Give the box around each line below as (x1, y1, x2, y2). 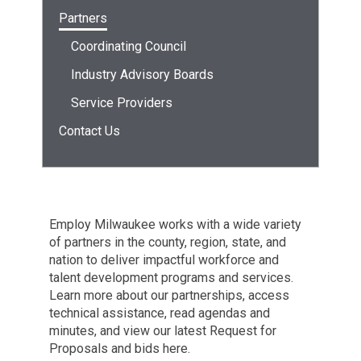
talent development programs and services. (48, 270, 297, 285)
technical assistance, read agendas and (48, 305, 270, 321)
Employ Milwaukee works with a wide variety (48, 217, 301, 232)
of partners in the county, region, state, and (48, 234, 286, 250)
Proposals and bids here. (48, 341, 190, 356)
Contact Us (59, 123, 121, 139)
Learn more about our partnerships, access (48, 288, 289, 303)
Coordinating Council (71, 39, 187, 54)
